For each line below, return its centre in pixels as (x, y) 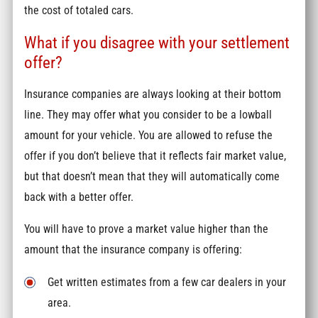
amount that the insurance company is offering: (133, 250)
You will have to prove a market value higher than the (147, 229)
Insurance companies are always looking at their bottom (153, 94)
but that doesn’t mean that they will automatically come (152, 176)
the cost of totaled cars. (81, 11)
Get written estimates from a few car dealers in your (167, 282)
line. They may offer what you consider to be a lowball (148, 114)
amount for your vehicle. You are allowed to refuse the (149, 135)
